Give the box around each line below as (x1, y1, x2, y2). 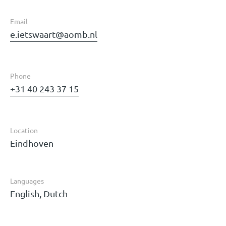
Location (10, 126, 38, 135)
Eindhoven (10, 138, 53, 149)
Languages (10, 176, 44, 186)
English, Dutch (10, 188, 68, 199)
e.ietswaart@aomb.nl (10, 29, 97, 40)
